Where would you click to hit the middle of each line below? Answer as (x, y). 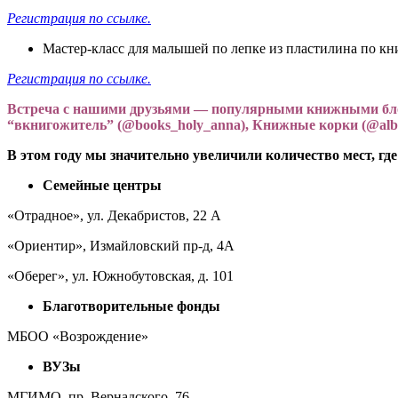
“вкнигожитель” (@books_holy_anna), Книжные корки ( (187, 125)
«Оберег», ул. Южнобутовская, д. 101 (120, 276)
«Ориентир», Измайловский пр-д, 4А (121, 246)
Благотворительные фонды (133, 306)
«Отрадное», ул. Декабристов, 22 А (114, 216)
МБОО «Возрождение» (78, 337)
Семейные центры (102, 186)
